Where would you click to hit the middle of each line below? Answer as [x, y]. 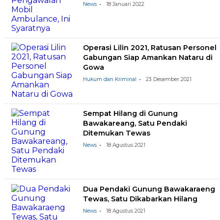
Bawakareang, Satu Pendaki [135, 124]
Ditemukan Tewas [116, 133]
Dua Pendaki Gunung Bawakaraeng [149, 189]
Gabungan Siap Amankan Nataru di [148, 58]
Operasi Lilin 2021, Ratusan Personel [150, 48]
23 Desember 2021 [168, 80]
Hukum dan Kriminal [110, 80]
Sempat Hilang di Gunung [130, 114]
